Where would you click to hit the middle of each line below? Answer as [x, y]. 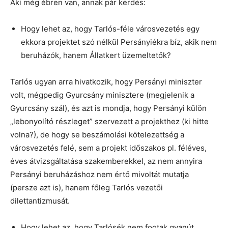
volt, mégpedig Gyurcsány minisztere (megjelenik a [102, 95]
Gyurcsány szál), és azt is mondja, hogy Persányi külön [108, 108]
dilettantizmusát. [40, 201]
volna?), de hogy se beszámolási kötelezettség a [97, 134]
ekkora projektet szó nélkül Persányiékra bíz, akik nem [119, 42]
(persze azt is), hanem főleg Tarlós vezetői [87, 187]
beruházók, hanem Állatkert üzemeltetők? [96, 55]
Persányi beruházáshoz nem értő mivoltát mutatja [99, 174]
